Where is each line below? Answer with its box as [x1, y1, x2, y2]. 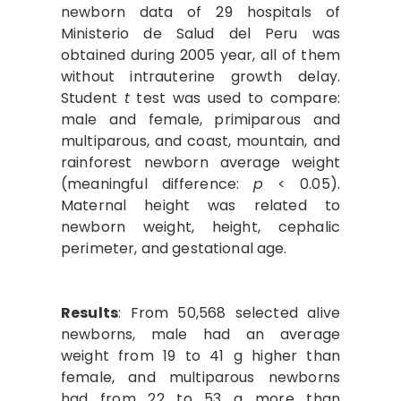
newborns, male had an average [61, 324, 340, 345]
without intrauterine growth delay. [61, 66, 340, 87]
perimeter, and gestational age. [61, 238, 287, 259]
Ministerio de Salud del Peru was [61, 23, 340, 44]
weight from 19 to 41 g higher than [61, 346, 340, 366]
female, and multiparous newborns [61, 367, 340, 388]
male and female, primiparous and [61, 109, 340, 130]
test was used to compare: [129, 88, 340, 108]
